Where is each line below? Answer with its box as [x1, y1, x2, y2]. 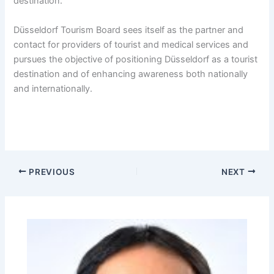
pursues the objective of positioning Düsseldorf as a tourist [13, 53, 258, 65]
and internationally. [13, 83, 93, 94]
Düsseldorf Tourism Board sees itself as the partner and [13, 24, 244, 35]
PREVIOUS [26, 166, 75, 177]
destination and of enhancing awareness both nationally [13, 68, 248, 80]
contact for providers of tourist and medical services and [13, 39, 249, 50]
